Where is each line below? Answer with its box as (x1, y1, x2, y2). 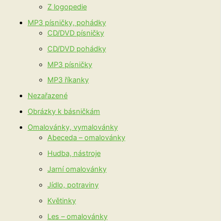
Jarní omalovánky (47, 165, 107, 174)
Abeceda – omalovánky (47, 133, 125, 143)
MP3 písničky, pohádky (27, 18, 106, 27)
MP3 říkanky (47, 75, 89, 85)
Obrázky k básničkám (27, 107, 100, 116)
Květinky (47, 196, 76, 206)
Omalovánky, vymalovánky (27, 123, 118, 132)
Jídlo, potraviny (47, 181, 99, 190)
